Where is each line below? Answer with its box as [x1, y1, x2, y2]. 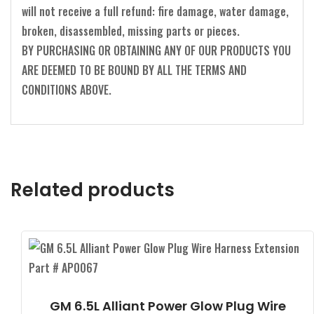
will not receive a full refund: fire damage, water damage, [22, 2, 289, 20]
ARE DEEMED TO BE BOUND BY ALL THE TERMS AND [22, 61, 247, 78]
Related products [11, 177, 175, 203]
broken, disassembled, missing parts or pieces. [22, 22, 240, 39]
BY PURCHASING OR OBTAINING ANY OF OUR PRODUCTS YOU [22, 41, 291, 59]
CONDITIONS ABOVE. [22, 81, 111, 98]
